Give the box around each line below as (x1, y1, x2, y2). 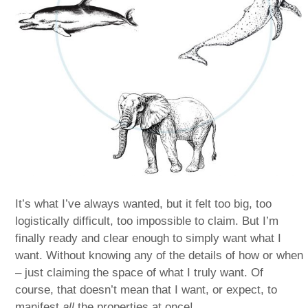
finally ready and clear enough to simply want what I (15, 231, 282, 245)
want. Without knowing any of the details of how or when (15, 248, 304, 262)
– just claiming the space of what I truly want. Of (15, 265, 264, 279)
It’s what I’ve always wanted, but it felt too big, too (15, 197, 272, 210)
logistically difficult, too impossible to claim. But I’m (15, 214, 279, 228)
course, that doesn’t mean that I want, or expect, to (15, 283, 278, 296)
